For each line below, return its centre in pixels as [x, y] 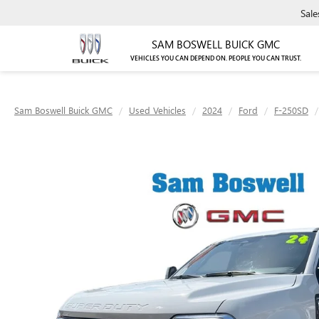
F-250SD [291, 110]
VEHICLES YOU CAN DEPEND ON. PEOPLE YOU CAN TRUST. [216, 58]
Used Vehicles [157, 110]
